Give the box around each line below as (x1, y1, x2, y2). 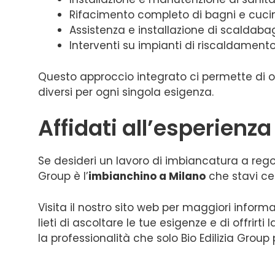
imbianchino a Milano (88, 169, 206, 184)
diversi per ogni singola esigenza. (38, 84, 214, 99)
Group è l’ (38, 169, 88, 184)
